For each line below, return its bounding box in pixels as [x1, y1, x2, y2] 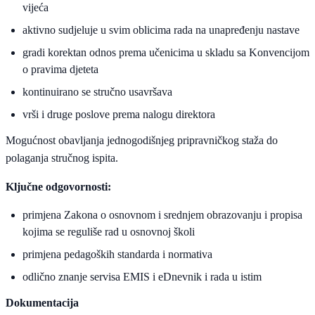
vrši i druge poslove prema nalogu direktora [22, 108, 215, 121]
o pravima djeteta [22, 63, 98, 76]
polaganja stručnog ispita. [6, 152, 118, 165]
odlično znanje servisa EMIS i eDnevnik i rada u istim [22, 271, 262, 283]
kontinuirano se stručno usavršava [22, 86, 172, 98]
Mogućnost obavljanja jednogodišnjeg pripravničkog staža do [6, 134, 278, 147]
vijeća [22, 1, 49, 14]
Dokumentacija [6, 297, 79, 309]
